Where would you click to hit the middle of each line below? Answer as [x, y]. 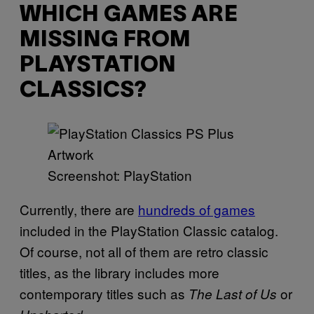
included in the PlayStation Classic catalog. [149, 230]
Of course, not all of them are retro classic [144, 251]
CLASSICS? [83, 91]
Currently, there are [79, 209]
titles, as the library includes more [120, 272]
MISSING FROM [105, 41]
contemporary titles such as [104, 293]
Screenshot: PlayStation [120, 175]
